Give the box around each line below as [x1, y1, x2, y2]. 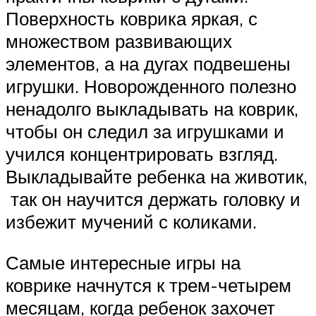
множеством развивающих [6, 30, 232, 53]
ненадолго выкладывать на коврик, [6, 97, 298, 121]
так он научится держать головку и [6, 188, 300, 211]
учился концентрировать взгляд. [6, 142, 278, 166]
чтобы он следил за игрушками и [6, 120, 284, 143]
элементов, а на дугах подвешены [6, 52, 291, 75]
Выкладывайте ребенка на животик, [6, 165, 308, 188]
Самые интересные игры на [6, 251, 241, 274]
